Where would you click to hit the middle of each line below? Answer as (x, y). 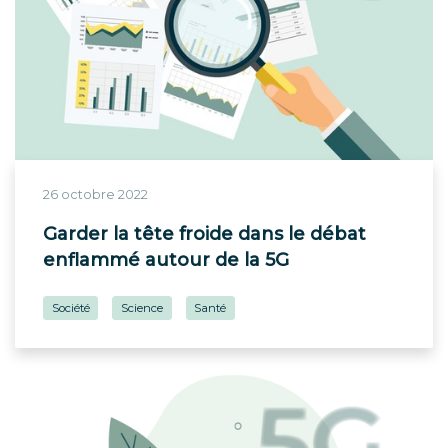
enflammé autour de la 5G (166, 259)
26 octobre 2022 (95, 194)
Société (70, 307)
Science (142, 307)
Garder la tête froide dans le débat (204, 233)
